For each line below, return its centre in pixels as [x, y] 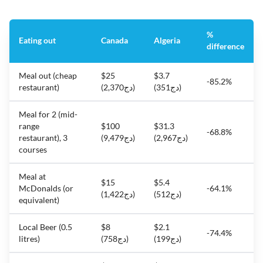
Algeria [167, 41]
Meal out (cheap [48, 76]
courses [33, 150]
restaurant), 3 [43, 138]
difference [225, 46]
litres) [29, 239]
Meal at [32, 177]
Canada [114, 41]
